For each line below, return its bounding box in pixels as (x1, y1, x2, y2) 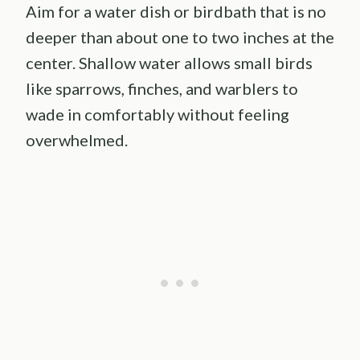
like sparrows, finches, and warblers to (26, 79, 298, 99)
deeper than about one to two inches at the (26, 27, 334, 47)
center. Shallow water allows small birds (26, 53, 313, 73)
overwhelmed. (26, 130, 128, 150)
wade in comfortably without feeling (26, 104, 289, 125)
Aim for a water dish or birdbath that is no (26, 2, 326, 22)
